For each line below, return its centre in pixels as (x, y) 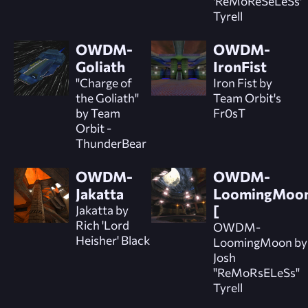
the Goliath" (107, 97)
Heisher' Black (113, 240)
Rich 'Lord (102, 224)
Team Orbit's (247, 97)
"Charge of (104, 82)
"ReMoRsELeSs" (256, 272)
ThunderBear (111, 143)
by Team (98, 112)
